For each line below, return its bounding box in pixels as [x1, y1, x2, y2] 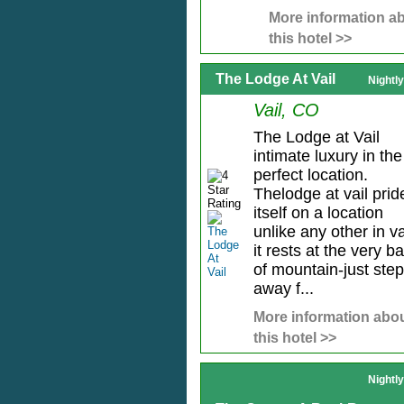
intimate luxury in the [252, 147, 402, 166]
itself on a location [252, 204, 383, 223]
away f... [252, 280, 314, 298]
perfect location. [252, 166, 368, 185]
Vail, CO [252, 100, 319, 121]
